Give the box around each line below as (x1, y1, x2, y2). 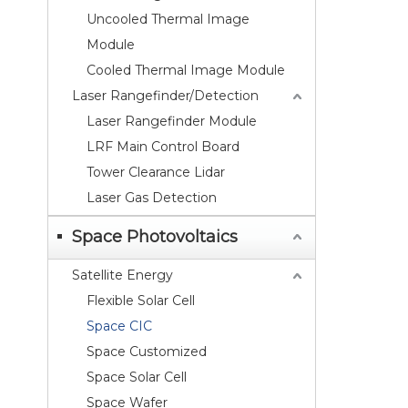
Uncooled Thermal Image (87, 11, 250, 27)
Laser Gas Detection (87, 189, 217, 206)
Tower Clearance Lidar (87, 164, 225, 180)
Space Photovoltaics (72, 227, 238, 247)
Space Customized (87, 343, 207, 360)
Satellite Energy (72, 267, 173, 283)
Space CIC (87, 318, 152, 334)
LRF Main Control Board (87, 138, 240, 155)
